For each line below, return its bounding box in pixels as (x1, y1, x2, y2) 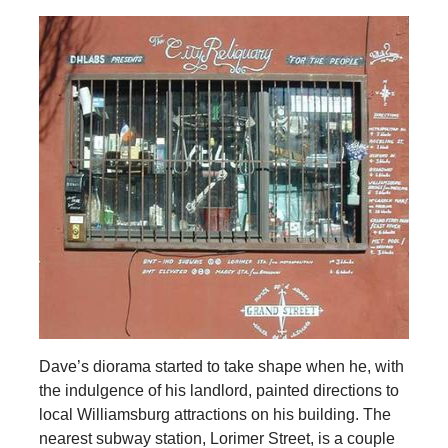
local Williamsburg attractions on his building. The (38, 405, 391, 423)
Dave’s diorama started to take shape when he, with (38, 357, 404, 375)
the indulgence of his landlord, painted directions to (38, 381, 399, 399)
